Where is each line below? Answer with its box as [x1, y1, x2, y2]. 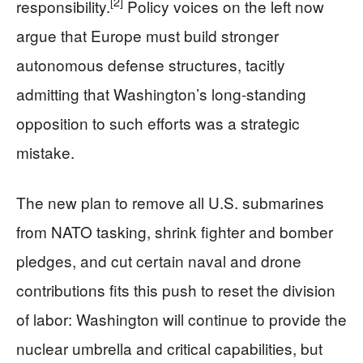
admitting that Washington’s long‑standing [16, 82, 306, 105]
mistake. [16, 140, 75, 163]
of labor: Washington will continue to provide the [16, 307, 347, 330]
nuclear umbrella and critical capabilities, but [16, 336, 322, 359]
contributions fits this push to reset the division [16, 278, 335, 301]
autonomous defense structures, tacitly [16, 53, 285, 75]
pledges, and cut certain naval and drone [16, 249, 301, 271]
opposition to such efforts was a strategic [16, 111, 300, 134]
